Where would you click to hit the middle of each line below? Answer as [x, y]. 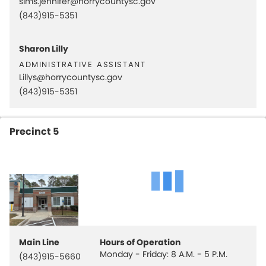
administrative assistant [83, 63]
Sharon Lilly [44, 49]
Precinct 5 [34, 132]
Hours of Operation [140, 242]
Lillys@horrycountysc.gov [71, 77]
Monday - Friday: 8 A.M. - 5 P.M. [164, 254]
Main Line [39, 242]
